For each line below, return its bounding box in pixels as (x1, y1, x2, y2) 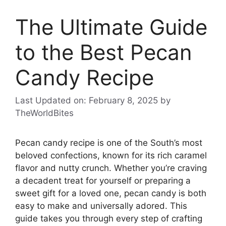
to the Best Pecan (15, 39, 192, 65)
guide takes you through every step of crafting (15, 213, 202, 224)
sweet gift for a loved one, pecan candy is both (15, 188, 206, 199)
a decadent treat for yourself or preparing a (15, 176, 191, 186)
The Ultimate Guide (15, 14, 207, 40)
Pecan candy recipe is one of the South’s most (15, 138, 202, 148)
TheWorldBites (15, 108, 74, 119)
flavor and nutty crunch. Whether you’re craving (15, 163, 207, 174)
